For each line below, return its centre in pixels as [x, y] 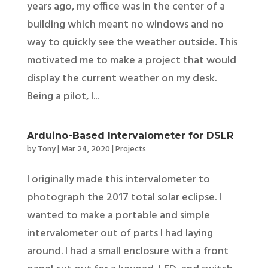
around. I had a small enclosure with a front [127, 252]
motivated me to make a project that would [131, 61]
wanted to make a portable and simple [118, 216]
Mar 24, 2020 [85, 149]
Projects [130, 149]
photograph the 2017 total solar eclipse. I [124, 198]
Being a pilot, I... [63, 97]
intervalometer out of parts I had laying [120, 234]
